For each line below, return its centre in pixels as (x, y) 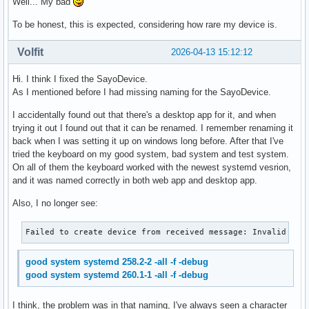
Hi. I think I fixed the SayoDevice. (80, 79)
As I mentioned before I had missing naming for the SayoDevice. (142, 92)
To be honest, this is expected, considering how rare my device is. (145, 25)
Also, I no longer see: (55, 203)
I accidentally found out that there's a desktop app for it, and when (144, 115)
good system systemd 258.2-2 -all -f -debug (117, 262)
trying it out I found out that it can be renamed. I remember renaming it (153, 128)
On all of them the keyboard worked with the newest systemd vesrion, (152, 168)
